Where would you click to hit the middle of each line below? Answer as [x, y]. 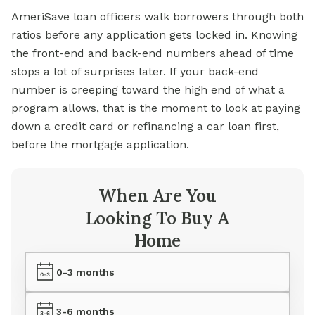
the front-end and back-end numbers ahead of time [153, 53]
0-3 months [85, 272]
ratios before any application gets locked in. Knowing [154, 35]
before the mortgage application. [100, 145]
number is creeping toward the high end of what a [148, 90]
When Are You [157, 196]
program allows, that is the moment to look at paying [156, 108]
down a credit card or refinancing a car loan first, [145, 127]
